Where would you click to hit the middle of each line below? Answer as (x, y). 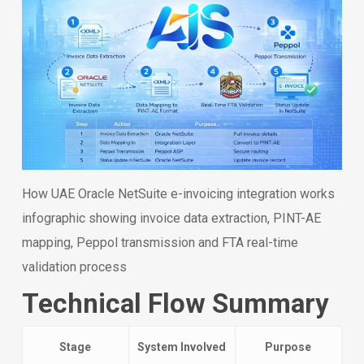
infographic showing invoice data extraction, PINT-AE (171, 218)
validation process (74, 266)
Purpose (288, 347)
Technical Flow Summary (175, 303)
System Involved (182, 347)
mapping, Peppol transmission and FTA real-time (160, 242)
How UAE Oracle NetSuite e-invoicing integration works (178, 193)
